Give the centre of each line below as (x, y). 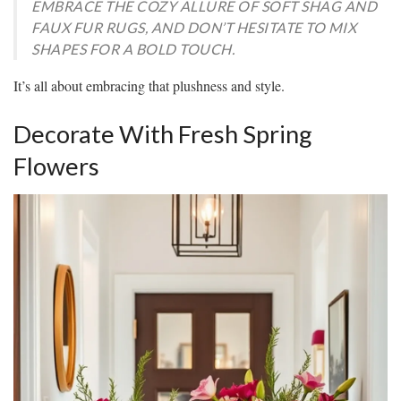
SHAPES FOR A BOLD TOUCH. (133, 48)
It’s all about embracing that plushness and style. (149, 85)
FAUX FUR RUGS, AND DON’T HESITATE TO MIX (194, 27)
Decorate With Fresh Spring (163, 133)
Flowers (56, 166)
